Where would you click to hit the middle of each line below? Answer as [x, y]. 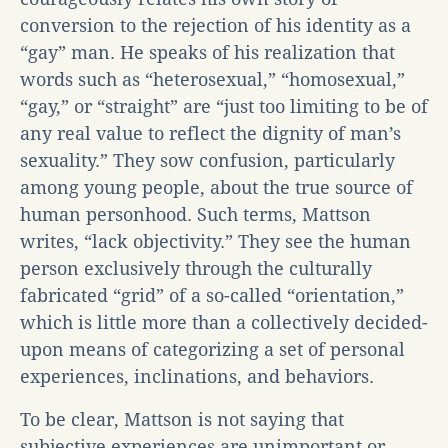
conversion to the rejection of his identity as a [215, 25]
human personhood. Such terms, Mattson [195, 214]
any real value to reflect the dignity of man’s [210, 133]
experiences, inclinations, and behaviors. [197, 376]
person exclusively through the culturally [196, 268]
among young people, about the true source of [216, 187]
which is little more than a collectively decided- [224, 322]
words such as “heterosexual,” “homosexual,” [212, 79]
